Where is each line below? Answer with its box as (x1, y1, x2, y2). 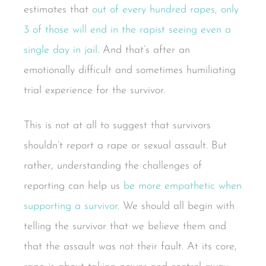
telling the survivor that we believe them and (24, 221, 226, 233)
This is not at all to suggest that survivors (24, 120, 211, 132)
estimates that (24, 4, 92, 15)
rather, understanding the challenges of (24, 160, 202, 172)
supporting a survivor (24, 201, 118, 213)
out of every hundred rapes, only (92, 4, 239, 15)
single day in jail (24, 44, 97, 56)
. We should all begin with (118, 201, 235, 213)
